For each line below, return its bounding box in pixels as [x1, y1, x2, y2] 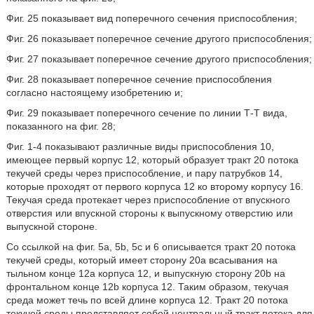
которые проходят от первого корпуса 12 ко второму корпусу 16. [6, 181, 303, 192]
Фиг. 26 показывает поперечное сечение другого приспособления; [6, 33, 312, 44]
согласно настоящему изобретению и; [6, 87, 183, 98]
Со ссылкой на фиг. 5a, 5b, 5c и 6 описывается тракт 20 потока [6, 241, 296, 252]
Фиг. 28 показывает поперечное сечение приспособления [6, 74, 272, 85]
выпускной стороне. [6, 221, 97, 232]
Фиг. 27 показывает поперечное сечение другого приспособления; [6, 53, 312, 64]
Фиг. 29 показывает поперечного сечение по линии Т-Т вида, [6, 107, 287, 118]
